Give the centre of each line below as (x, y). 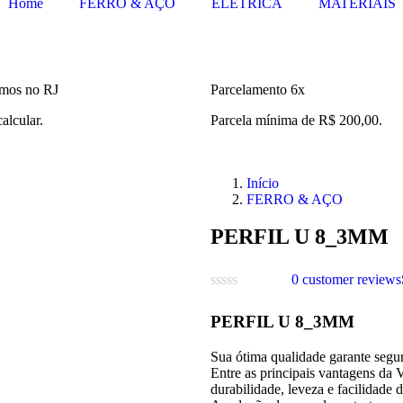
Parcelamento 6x (258, 89)
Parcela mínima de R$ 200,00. (296, 120)
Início (263, 183)
